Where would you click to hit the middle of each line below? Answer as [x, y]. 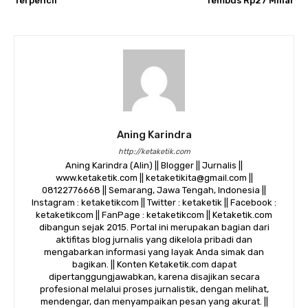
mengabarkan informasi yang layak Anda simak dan [154, 252]
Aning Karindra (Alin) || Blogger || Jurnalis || [154, 165]
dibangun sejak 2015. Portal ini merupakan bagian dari [154, 227]
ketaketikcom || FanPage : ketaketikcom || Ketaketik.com [154, 215]
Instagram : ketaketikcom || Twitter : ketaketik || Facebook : [154, 202]
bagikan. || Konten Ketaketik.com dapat [154, 264]
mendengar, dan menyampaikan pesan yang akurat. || [154, 301]
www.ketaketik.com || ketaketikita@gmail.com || [154, 178]
